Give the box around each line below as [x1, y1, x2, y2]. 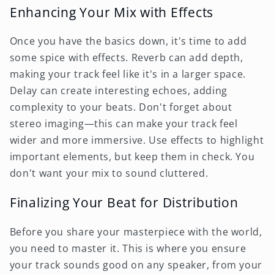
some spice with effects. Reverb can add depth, [9, 51, 243, 65]
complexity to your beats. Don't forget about [9, 100, 232, 114]
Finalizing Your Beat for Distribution [9, 193, 239, 212]
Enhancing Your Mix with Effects [9, 2, 213, 21]
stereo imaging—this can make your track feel [9, 117, 238, 131]
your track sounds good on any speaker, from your [9, 257, 262, 272]
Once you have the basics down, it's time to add [9, 34, 247, 48]
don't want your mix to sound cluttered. [9, 166, 209, 180]
